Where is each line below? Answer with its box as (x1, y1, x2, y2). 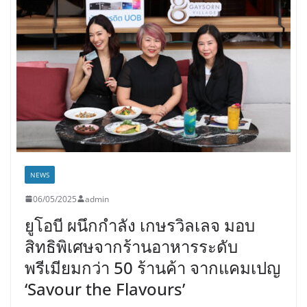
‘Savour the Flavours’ (25, 277, 185, 300)
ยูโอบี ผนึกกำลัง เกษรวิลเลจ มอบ (25, 213, 255, 236)
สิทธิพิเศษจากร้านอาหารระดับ (25, 234, 238, 258)
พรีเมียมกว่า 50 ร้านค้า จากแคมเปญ (25, 256, 280, 279)
